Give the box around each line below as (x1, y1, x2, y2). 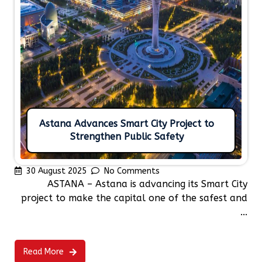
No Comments (104, 166, 160, 177)
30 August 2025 (26, 166, 87, 177)
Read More (23, 247, 64, 257)
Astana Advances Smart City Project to (39, 118, 214, 130)
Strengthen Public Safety (70, 131, 184, 143)
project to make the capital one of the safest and (21, 192, 247, 204)
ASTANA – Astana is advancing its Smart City (47, 178, 247, 190)
